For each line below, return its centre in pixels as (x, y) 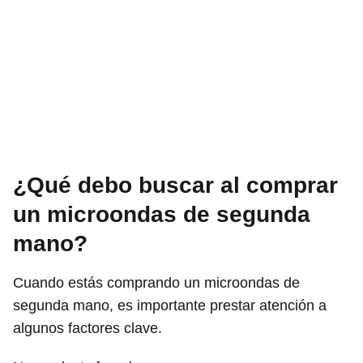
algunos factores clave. (88, 328)
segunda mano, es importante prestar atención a (170, 305)
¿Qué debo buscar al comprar (175, 185)
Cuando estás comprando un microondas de (156, 282)
